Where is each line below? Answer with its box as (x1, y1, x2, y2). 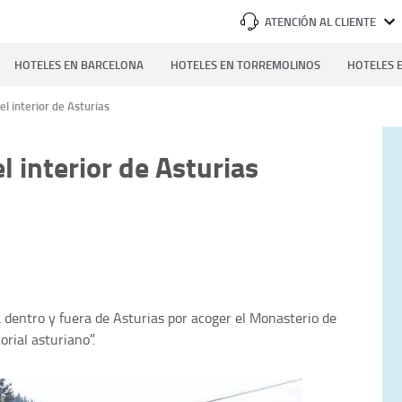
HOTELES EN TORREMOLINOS (170, 57, 320, 73)
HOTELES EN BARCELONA (14, 57, 144, 73)
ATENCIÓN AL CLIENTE (265, 13, 376, 30)
